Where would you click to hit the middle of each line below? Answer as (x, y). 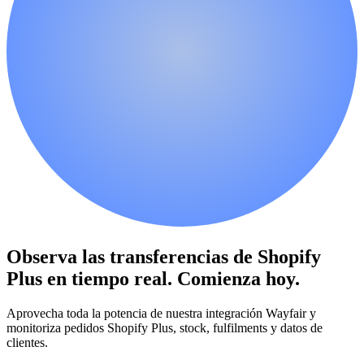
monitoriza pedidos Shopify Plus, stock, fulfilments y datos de (165, 327)
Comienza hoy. (238, 278)
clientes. (27, 342)
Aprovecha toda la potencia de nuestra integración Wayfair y (161, 313)
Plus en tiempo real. (92, 278)
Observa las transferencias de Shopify (164, 256)
